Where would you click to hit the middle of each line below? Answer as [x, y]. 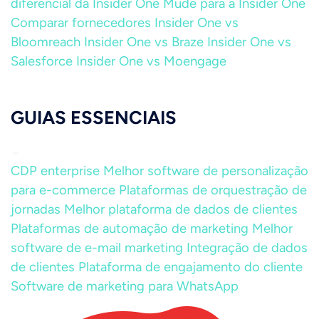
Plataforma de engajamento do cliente [190, 267]
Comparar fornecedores [81, 23]
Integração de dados [247, 248]
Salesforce [42, 61]
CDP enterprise [55, 171]
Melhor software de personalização [206, 171]
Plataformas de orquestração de [213, 190]
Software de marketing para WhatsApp [125, 286]
